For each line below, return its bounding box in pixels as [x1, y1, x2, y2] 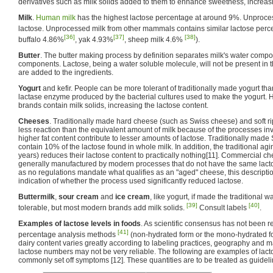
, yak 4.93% [75, 35, 113, 44]
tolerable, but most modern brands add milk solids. [18, 203, 186, 212]
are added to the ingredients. [18, 68, 113, 77]
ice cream [115, 192, 150, 201]
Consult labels [197, 203, 249, 212]
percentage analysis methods [18, 230, 118, 239]
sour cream [58, 192, 99, 201]
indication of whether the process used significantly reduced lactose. [18, 176, 243, 185]
